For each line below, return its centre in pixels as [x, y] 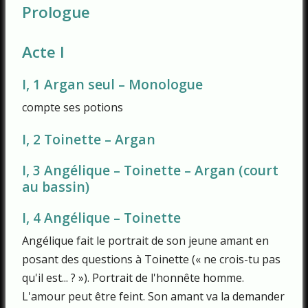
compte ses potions [73, 107]
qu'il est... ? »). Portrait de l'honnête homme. [133, 277]
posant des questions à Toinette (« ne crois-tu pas [151, 259]
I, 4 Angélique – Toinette [101, 218]
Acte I [43, 52]
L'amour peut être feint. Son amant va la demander [153, 296]
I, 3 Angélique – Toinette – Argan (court [150, 170]
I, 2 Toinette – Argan [89, 140]
